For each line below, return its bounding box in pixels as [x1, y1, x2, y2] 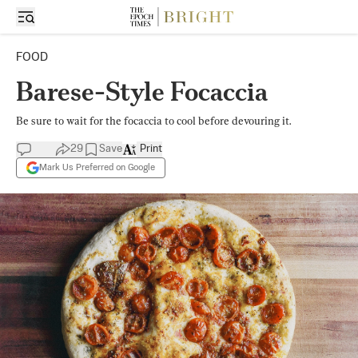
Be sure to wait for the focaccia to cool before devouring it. [16, 114, 291, 127]
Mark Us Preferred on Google [39, 162, 155, 173]
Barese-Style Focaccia [16, 76, 273, 107]
